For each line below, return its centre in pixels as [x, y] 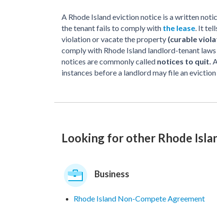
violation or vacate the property [115, 39]
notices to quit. [184, 61]
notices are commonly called [109, 61]
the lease [179, 28]
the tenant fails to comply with [112, 28]
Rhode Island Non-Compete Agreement [139, 198]
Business [112, 174]
